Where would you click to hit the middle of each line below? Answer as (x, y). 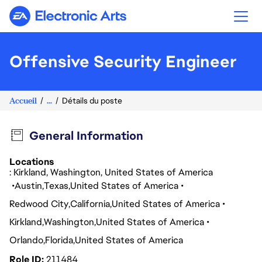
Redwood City (39, 204)
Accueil (23, 100)
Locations (32, 162)
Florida (59, 240)
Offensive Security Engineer (123, 61)
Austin (28, 186)
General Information (86, 136)
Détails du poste (92, 101)
